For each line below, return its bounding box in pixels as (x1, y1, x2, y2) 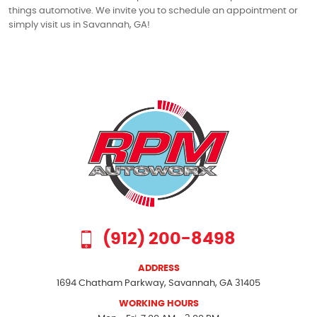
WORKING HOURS (118, 299, 199, 309)
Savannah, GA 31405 (168, 278, 260, 288)
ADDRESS (137, 263, 180, 273)
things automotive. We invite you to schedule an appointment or (8, 6, 298, 16)
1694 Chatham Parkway (57, 278, 164, 288)
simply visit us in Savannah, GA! (8, 20, 150, 30)
